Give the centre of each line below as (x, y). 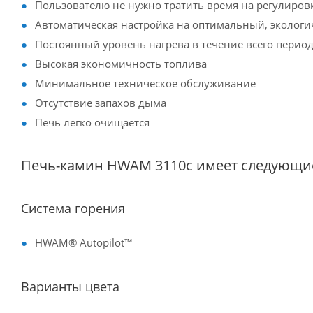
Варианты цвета (70, 286)
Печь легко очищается (92, 122)
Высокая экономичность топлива (121, 64)
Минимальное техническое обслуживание (145, 83)
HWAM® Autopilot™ (84, 242)
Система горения (73, 208)
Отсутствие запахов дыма (101, 103)
